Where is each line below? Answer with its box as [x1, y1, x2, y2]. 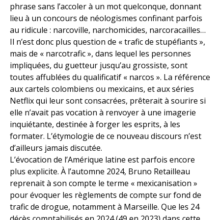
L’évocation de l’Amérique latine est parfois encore [10, 154, 195, 165]
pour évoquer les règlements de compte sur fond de [10, 190, 201, 201]
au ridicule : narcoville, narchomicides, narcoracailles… [10, 25, 206, 36]
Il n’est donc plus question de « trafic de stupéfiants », [10, 36, 205, 48]
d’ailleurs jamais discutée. [10, 142, 102, 154]
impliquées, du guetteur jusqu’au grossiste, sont [10, 60, 188, 71]
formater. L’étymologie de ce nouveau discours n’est [10, 131, 201, 142]
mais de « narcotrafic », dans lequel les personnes [10, 48, 191, 59]
